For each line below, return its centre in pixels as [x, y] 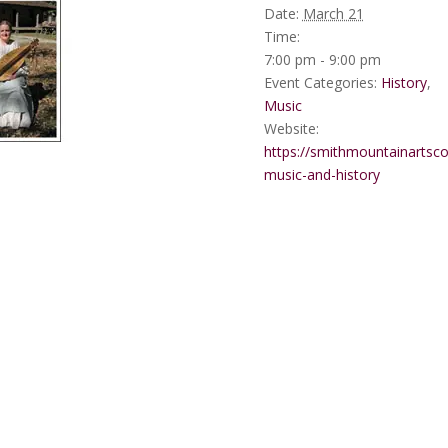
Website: [291, 128]
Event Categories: [320, 82]
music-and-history [321, 174]
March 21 [333, 13]
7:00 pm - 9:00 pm [322, 59]
